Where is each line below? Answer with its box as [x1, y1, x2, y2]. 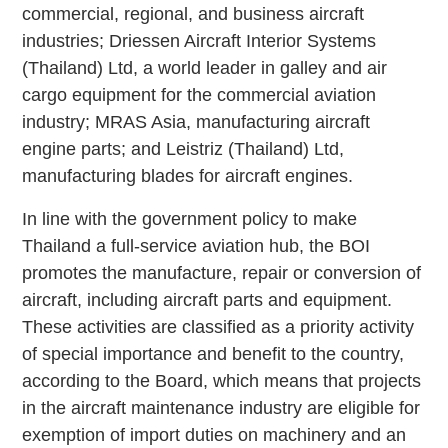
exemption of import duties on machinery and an [22, 424, 407, 445]
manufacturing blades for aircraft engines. [22, 165, 354, 186]
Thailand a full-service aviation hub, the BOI [22, 235, 371, 256]
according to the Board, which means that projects [22, 370, 422, 391]
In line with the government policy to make [22, 208, 358, 229]
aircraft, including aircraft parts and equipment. [22, 289, 393, 310]
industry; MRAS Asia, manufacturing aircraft [22, 111, 371, 132]
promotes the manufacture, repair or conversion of [22, 262, 422, 283]
